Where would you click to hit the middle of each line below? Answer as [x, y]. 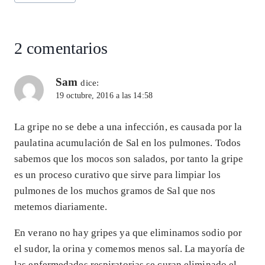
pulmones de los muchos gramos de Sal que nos [115, 190]
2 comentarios [61, 49]
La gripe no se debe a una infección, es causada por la [128, 127]
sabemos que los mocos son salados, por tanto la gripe [129, 159]
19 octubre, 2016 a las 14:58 [104, 96]
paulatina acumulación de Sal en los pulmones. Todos [128, 143]
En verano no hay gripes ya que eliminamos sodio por [128, 232]
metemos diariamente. [61, 206]
